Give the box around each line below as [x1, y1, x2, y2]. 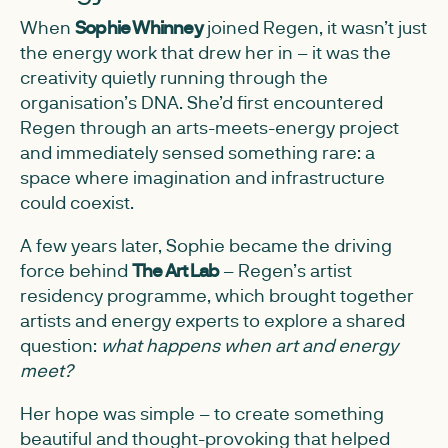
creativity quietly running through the [20, 65, 328, 89]
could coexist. [20, 190, 134, 214]
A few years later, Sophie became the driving [20, 233, 392, 257]
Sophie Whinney [75, 15, 203, 39]
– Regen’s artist [219, 258, 353, 282]
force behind [20, 258, 132, 282]
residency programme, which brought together [20, 283, 414, 307]
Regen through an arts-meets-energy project [20, 115, 399, 139]
